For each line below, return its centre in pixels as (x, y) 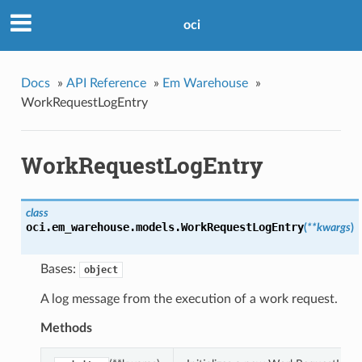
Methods (66, 328)
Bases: (59, 269)
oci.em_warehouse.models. (103, 227)
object (101, 270)
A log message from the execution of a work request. (189, 299)
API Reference (106, 83)
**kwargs (328, 228)
